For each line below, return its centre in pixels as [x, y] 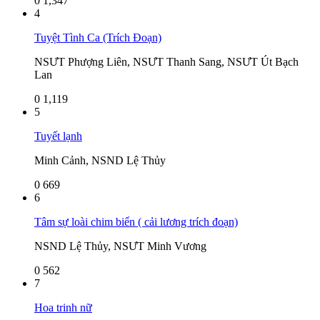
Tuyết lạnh [58, 136]
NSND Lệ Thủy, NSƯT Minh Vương [120, 246]
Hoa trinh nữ [63, 307]
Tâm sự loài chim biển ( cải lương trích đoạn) [136, 221]
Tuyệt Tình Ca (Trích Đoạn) [98, 37]
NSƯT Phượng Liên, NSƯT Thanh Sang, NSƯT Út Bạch [166, 61]
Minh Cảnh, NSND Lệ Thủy [100, 160]
